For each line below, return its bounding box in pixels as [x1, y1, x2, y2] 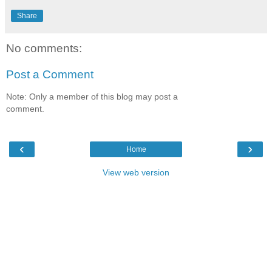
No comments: [6, 41, 82, 55]
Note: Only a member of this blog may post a [6, 91, 178, 101]
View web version [103, 168, 169, 178]
